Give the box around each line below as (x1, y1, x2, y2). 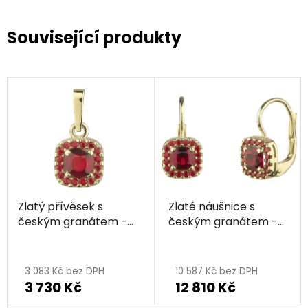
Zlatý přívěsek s (18, 199, 103, 215)
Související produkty (7, 26, 181, 49)
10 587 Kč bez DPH (175, 265, 258, 278)
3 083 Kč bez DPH (25, 265, 104, 278)
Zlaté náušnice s (168, 199, 255, 215)
